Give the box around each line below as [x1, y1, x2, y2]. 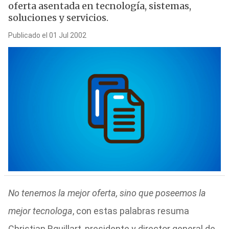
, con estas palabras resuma [72, 205, 189, 216]
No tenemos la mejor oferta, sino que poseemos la [8, 188, 206, 198]
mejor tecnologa [8, 205, 73, 216]
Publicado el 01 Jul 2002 [8, 31, 86, 39]
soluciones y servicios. [8, 12, 108, 24]
